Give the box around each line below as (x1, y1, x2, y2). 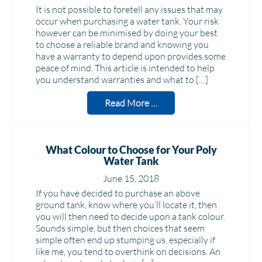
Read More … (105, 97, 157, 109)
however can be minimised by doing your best (36, 27, 218, 39)
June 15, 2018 (103, 173, 159, 184)
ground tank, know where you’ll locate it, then (36, 199, 217, 211)
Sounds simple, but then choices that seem (36, 222, 205, 234)
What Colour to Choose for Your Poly (45, 143, 217, 156)
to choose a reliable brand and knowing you (36, 39, 209, 50)
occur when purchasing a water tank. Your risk (36, 15, 219, 27)
